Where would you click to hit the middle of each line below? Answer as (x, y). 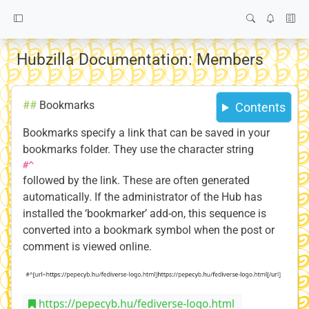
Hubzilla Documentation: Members (140, 59)
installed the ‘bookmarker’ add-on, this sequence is (144, 213)
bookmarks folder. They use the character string (138, 149)
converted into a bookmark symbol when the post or (149, 230)
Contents (260, 107)
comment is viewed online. (87, 247)
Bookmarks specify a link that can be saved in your (146, 133)
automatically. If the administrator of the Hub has (142, 197)
